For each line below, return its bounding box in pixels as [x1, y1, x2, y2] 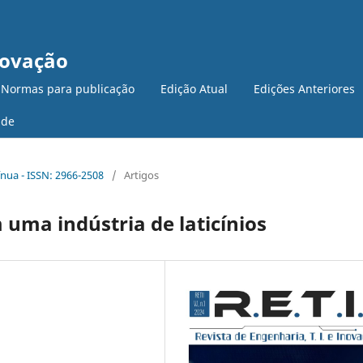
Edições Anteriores [254, 80, 355, 96]
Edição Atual [160, 80, 228, 96]
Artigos [124, 167, 159, 182]
